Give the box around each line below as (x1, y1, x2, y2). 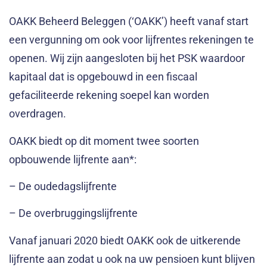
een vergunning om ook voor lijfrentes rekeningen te (9, 33, 254, 46)
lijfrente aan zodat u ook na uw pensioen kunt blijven (9, 252, 255, 265)
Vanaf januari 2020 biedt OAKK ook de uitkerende (9, 234, 241, 247)
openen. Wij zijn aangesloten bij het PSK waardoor (9, 52, 245, 65)
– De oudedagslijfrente (9, 180, 117, 193)
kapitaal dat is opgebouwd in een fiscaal (9, 70, 197, 83)
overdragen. (9, 107, 66, 120)
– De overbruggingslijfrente (9, 207, 138, 220)
